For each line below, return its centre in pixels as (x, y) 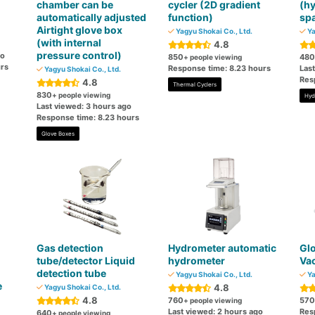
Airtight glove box (80, 30)
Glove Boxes (58, 134)
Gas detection (70, 248)
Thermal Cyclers (194, 84)
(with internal (69, 43)
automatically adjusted (92, 17)
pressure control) (79, 55)
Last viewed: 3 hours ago (84, 106)
